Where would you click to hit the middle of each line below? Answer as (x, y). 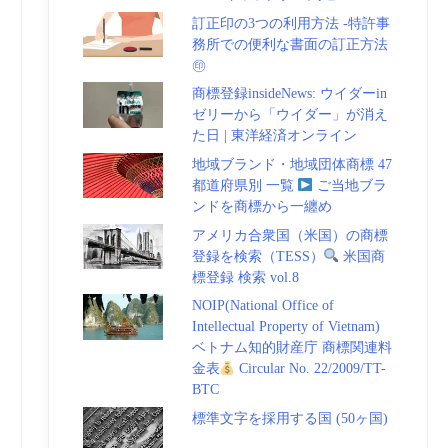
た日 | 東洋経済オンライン (274, 136)
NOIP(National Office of (262, 306)
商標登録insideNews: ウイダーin (289, 94)
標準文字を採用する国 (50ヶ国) (289, 418)
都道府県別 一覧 (244, 185)
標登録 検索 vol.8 (245, 277)
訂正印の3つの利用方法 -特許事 (290, 23)
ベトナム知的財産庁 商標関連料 (291, 348)
